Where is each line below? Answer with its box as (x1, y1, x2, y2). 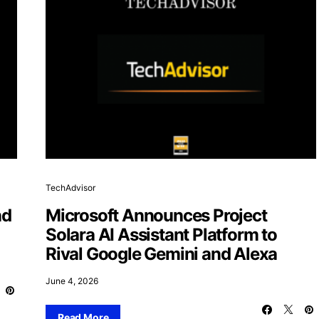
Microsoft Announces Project (46, 204, 267, 226)
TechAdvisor (46, 182, 95, 193)
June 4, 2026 (46, 275, 98, 286)
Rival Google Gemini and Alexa (46, 243, 278, 264)
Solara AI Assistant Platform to (46, 224, 277, 245)
